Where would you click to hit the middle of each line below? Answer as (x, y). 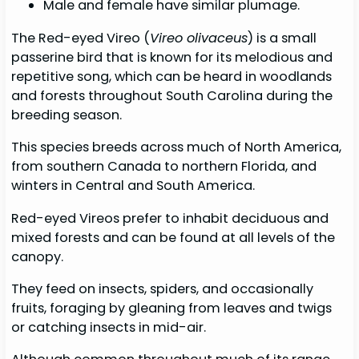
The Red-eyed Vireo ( (81, 38)
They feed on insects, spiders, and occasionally (163, 288)
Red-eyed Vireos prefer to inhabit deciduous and (170, 218)
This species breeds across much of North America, (177, 147)
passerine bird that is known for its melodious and (172, 58)
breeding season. (69, 115)
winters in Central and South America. (135, 186)
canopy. (39, 256)
